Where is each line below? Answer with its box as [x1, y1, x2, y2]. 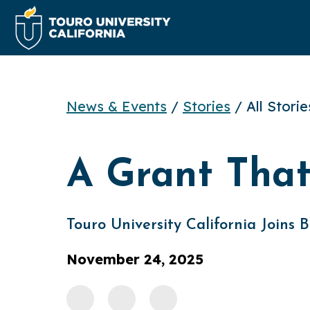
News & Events [66, 98, 167, 115]
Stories [183, 98, 230, 115]
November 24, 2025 [66, 250, 203, 268]
